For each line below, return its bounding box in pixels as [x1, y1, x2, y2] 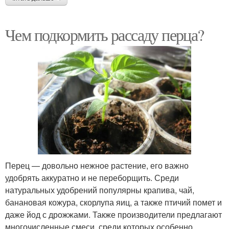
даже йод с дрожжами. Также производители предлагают [5, 208, 222, 220]
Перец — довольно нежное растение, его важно [5, 159, 189, 171]
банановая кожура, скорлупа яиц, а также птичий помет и [5, 196, 222, 208]
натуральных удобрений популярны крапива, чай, [5, 184, 194, 196]
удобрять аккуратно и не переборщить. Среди [5, 171, 179, 184]
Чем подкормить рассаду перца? [5, 23, 204, 45]
